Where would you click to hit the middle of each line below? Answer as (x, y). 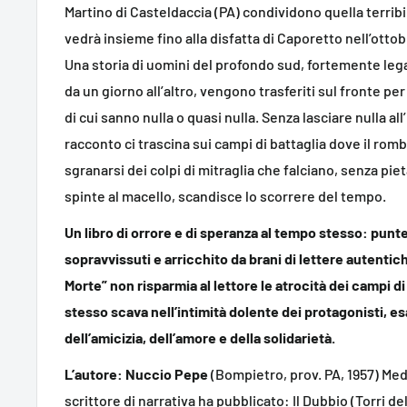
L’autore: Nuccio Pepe (136, 374)
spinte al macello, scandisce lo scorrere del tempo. (225, 195)
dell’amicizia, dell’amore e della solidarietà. (200, 337)
